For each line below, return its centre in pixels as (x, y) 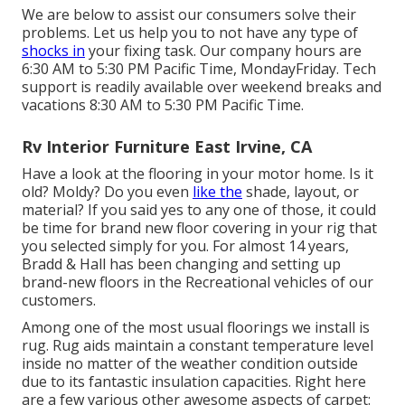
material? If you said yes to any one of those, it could (199, 210)
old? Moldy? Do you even (107, 192)
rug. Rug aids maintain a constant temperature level (198, 346)
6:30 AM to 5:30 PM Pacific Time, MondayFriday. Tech (199, 69)
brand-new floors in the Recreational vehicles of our (198, 283)
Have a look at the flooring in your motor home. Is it (198, 174)
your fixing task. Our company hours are (223, 51)
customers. (59, 301)
